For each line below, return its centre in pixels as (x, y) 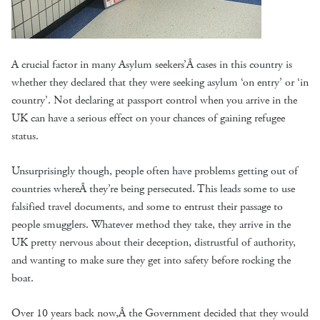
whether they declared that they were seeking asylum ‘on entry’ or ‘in (160, 82)
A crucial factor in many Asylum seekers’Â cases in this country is (152, 65)
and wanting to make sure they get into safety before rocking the (151, 260)
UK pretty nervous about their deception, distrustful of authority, (154, 242)
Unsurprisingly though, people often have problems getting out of (155, 171)
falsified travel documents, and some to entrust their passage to (147, 207)
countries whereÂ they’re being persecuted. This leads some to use (153, 189)
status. (25, 136)
